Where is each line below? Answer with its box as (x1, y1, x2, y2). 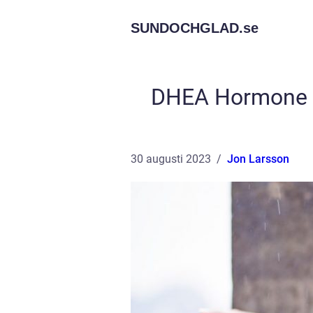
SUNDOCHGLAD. (131, 20, 243, 36)
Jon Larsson (227, 152, 289, 166)
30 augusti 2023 (131, 152, 211, 166)
